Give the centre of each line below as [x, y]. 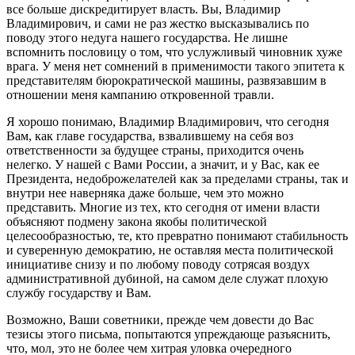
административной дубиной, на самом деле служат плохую [167, 279]
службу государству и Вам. [79, 293]
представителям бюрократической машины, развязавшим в [166, 80]
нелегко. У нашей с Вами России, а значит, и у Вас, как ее [163, 164]
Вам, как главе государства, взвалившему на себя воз [150, 136]
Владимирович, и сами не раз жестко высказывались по [158, 23]
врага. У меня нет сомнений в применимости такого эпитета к [176, 66]
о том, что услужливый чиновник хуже [236, 52]
